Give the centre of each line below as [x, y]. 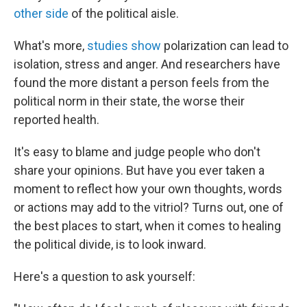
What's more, [50, 45]
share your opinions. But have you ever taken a [139, 170]
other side [41, 13]
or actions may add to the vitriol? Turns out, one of [149, 207]
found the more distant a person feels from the [142, 82]
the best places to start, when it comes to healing [147, 225]
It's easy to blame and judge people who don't [137, 151]
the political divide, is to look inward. [110, 244]
